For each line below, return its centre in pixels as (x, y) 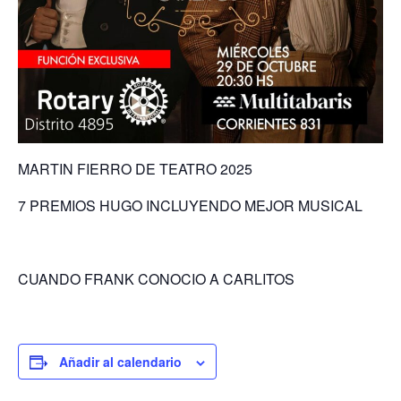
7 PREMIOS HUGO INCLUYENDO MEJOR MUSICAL (190, 205)
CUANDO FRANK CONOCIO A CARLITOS (156, 278)
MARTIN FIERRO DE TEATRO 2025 (135, 168)
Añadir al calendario (120, 361)
